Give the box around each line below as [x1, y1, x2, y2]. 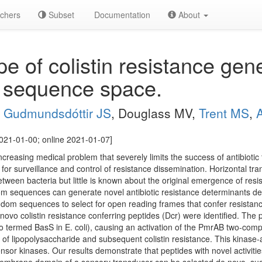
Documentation [92, 9, 150, 20]
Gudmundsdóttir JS [4, 104, 111, 122]
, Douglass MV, [111, 104, 199, 122]
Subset [46, 9, 74, 20]
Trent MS [199, 104, 249, 122]
